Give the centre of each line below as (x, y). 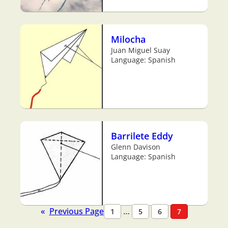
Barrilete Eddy (142, 136)
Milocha (128, 39)
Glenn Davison (136, 147)
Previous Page (76, 211)
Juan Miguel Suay (140, 50)
